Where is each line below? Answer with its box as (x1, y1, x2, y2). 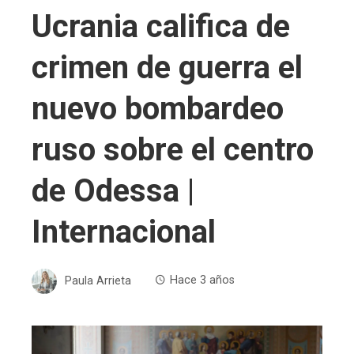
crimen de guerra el (32, 48, 303, 86)
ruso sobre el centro (32, 130, 314, 168)
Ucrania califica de (32, 7, 290, 45)
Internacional (32, 213, 216, 250)
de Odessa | (32, 171, 194, 209)
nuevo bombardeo (32, 89, 284, 127)
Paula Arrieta (65, 273, 131, 288)
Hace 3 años (170, 273, 235, 288)
